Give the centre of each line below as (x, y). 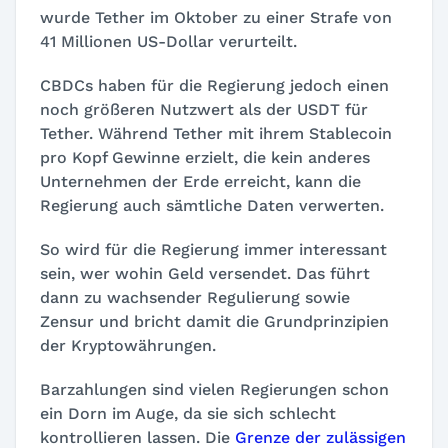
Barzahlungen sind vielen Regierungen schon (214, 389)
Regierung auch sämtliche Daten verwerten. (212, 205)
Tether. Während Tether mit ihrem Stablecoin (216, 133)
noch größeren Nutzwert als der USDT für (204, 109)
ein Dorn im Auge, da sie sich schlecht (188, 413)
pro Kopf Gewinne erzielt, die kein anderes (205, 157)
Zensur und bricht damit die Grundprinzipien (214, 321)
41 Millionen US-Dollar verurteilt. (168, 41)
